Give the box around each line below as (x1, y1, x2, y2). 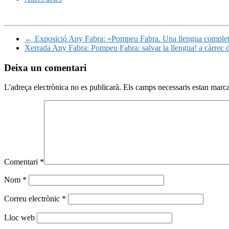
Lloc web (4, 213, 35, 222)
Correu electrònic (4, 194, 62, 203)
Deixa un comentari (4, 62, 86, 73)
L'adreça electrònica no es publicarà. (4, 83, 121, 92)
